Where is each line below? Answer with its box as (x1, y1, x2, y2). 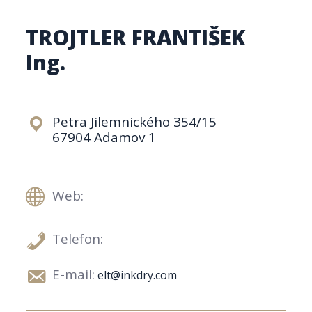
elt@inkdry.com (97, 267, 178, 283)
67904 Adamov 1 (52, 127, 157, 146)
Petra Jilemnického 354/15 (52, 112, 217, 131)
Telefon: (52, 230, 104, 249)
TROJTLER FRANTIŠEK (26, 22, 246, 52)
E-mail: (52, 265, 95, 283)
